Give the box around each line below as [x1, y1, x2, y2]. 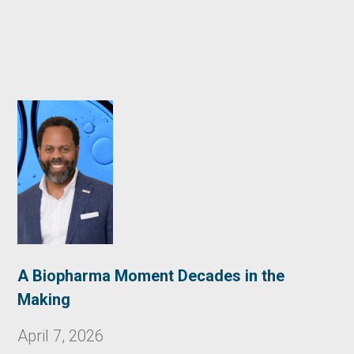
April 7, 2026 [17, 326, 104, 345]
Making [17, 289, 71, 309]
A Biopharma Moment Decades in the [17, 265, 285, 285]
